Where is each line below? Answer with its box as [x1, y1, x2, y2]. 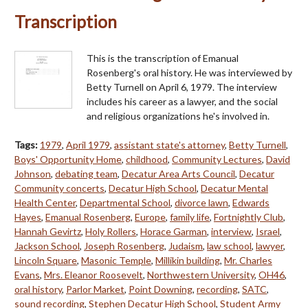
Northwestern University [147, 268, 254, 280]
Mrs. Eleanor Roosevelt [44, 268, 143, 280]
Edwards [232, 196, 269, 208]
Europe [135, 210, 166, 223]
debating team [55, 167, 118, 179]
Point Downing [129, 283, 192, 295]
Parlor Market [66, 283, 124, 295]
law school [207, 239, 252, 252]
